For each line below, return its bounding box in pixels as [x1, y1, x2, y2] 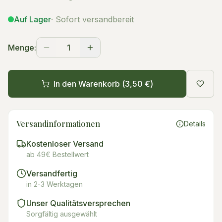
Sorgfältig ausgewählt [26, 210, 97, 218]
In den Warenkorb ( [53, 79, 125, 89]
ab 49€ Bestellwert [26, 150, 89, 159]
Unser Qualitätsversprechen [26, 198, 130, 208]
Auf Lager [14, 14, 51, 24]
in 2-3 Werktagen [26, 180, 83, 188]
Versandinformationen [16, 118, 100, 129]
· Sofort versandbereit [51, 14, 134, 24]
